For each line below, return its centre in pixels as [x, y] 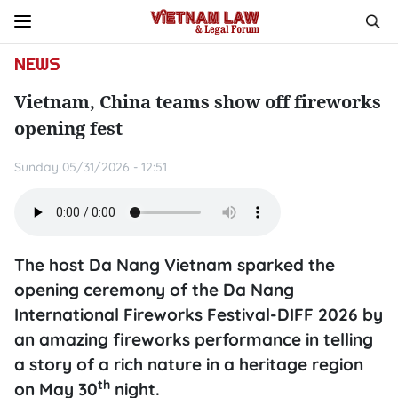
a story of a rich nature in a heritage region [189, 364]
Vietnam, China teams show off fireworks [198, 102]
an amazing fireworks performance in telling [194, 339]
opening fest [68, 128]
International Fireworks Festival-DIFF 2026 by [199, 314]
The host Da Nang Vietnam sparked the [175, 265]
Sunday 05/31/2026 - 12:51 [91, 167]
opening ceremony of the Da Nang [154, 290]
